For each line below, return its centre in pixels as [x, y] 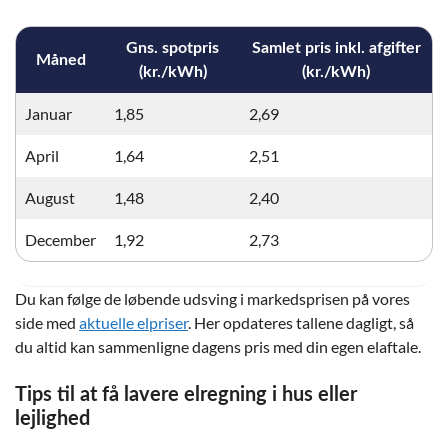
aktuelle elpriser [133, 322]
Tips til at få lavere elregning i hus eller [186, 395]
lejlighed [52, 419]
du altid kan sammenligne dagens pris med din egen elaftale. [218, 346]
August [50, 197]
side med [47, 322]
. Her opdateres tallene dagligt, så [301, 322]
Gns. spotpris [172, 48]
